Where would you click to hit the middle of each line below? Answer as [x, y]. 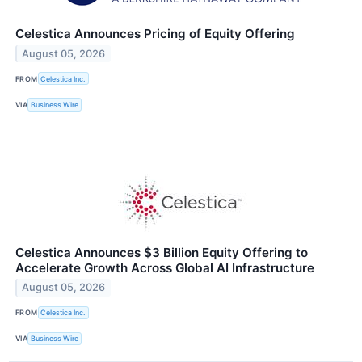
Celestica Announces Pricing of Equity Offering [155, 34]
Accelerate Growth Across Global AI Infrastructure [165, 267]
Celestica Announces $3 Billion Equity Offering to [162, 252]
